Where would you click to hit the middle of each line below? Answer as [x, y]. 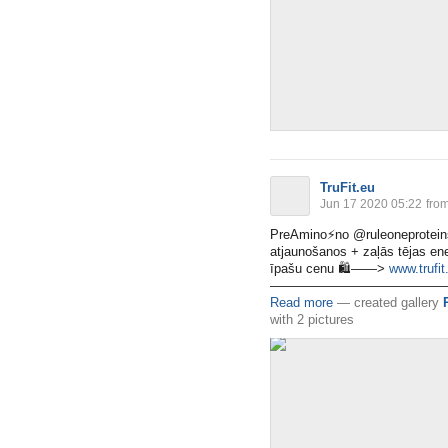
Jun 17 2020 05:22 [371, 204]
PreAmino [298, 234]
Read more [301, 302]
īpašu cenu [304, 268]
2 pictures [325, 319]
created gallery [396, 302]
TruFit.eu [347, 187]
